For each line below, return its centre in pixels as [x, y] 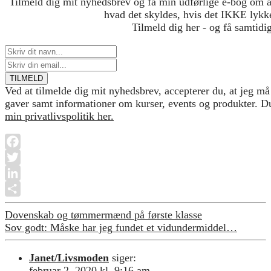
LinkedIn [25, 188]
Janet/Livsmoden [69, 257]
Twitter [21, 173]
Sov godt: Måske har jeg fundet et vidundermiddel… [121, 227]
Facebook [26, 157]
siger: [124, 257]
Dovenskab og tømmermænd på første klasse [103, 214]
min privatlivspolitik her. [59, 116]
